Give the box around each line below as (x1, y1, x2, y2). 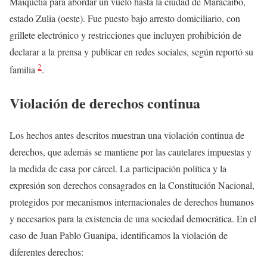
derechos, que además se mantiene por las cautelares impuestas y (10, 145, 252, 159)
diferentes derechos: (10, 246, 83, 259)
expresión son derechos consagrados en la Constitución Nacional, (10, 179, 254, 192)
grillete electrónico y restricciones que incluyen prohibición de (10, 29, 241, 42)
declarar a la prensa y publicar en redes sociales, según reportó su (10, 45, 253, 58)
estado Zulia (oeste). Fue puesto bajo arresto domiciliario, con (10, 12, 240, 25)
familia (10, 63, 38, 76)
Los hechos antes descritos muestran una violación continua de (10, 129, 244, 142)
